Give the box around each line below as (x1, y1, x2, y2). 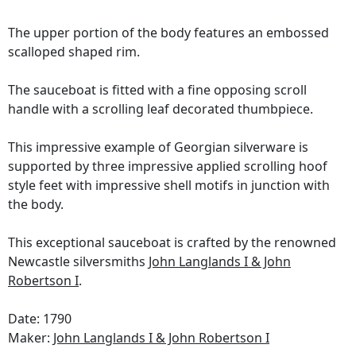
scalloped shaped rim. (8, 43, 140, 60)
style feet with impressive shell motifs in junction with (8, 176, 330, 194)
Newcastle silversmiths (8, 253, 149, 270)
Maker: (8, 329, 53, 346)
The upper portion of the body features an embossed (8, 24, 329, 41)
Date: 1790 (8, 310, 72, 327)
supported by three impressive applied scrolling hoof (8, 157, 327, 175)
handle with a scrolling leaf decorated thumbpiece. (8, 100, 313, 118)
